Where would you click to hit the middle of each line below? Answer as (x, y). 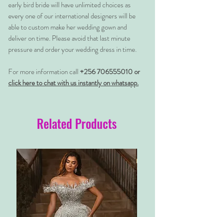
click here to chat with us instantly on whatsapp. (73, 83)
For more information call (44, 72)
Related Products (77, 123)
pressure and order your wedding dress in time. (72, 49)
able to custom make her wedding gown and (68, 27)
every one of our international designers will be (72, 16)
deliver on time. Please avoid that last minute (69, 38)
